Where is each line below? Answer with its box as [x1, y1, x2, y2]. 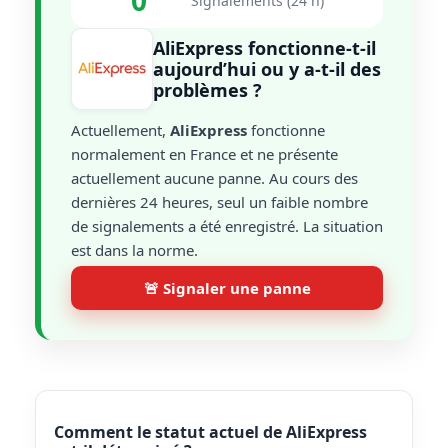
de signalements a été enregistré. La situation [71, 216, 383, 236]
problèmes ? [153, 77, 262, 102]
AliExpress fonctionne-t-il [153, 35, 376, 60]
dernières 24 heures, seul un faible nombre [71, 192, 368, 212]
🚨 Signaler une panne [143, 278, 311, 298]
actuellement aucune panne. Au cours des [71, 168, 358, 188]
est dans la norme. [71, 240, 198, 260]
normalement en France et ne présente [71, 144, 338, 164]
